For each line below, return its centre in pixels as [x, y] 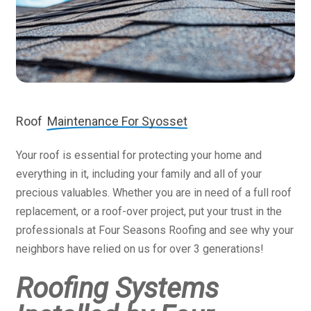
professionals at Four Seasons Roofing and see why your [154, 230]
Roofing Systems [117, 289]
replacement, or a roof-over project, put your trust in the [149, 212]
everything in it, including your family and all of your [138, 174]
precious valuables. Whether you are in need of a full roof [153, 193]
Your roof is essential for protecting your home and [138, 155]
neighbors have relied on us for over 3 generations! [140, 249]
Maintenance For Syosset [117, 121]
